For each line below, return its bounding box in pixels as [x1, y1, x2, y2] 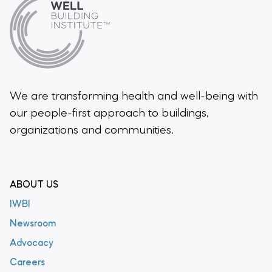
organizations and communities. [10, 124, 174, 137]
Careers [10, 258, 45, 268]
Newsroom [10, 219, 56, 229]
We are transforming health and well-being [10, 90, 237, 103]
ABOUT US [10, 180, 58, 191]
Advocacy [10, 239, 53, 249]
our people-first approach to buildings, [10, 107, 209, 120]
